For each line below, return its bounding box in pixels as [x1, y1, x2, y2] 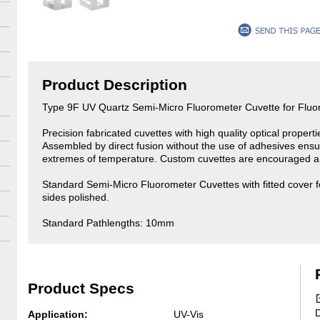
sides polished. [42, 191, 109, 203]
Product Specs [28, 280, 134, 296]
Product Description [42, 76, 187, 93]
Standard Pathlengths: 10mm [42, 217, 174, 229]
